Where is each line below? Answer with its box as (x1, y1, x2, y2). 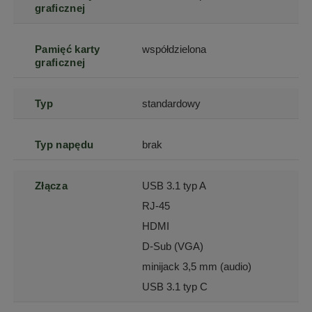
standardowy (142, 97, 201, 109)
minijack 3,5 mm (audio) (142, 260, 252, 272)
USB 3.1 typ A (142, 180, 207, 192)
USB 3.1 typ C (142, 281, 208, 292)
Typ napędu (35, 139, 94, 150)
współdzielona (142, 43, 207, 55)
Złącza (35, 180, 68, 192)
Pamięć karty (35, 43, 100, 55)
